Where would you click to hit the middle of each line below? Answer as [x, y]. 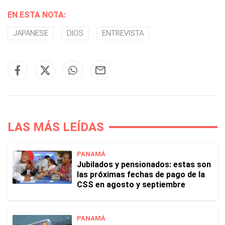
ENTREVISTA [123, 33]
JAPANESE [31, 33]
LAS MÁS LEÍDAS [56, 127]
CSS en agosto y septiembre [131, 185]
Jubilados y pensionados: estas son [144, 165]
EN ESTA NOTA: [37, 15]
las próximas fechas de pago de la [141, 175]
